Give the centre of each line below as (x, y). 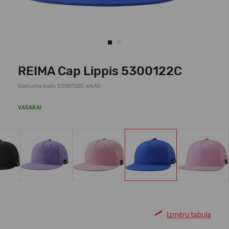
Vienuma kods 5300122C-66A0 (59, 86)
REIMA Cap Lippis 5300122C (100, 71)
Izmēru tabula (189, 215)
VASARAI (30, 108)
